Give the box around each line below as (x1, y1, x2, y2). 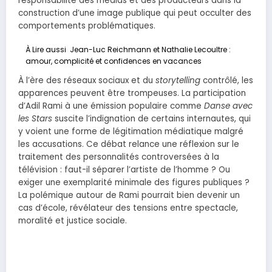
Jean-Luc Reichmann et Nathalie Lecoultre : (70, 44, 231, 55)
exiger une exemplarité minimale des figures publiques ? (18, 177, 250, 189)
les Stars (18, 113, 52, 125)
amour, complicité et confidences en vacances (25, 56, 202, 67)
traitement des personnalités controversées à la (18, 151, 219, 163)
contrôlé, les (200, 75, 253, 87)
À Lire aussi (25, 44, 66, 55)
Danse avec (204, 100, 253, 112)
